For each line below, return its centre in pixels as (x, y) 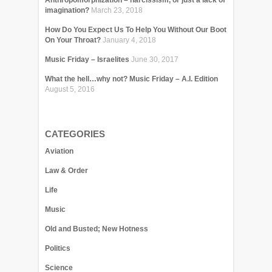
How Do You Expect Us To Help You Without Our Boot (136, 30)
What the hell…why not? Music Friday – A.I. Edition (131, 79)
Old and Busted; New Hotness (97, 229)
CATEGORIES (75, 134)
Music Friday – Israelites (87, 59)
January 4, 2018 (129, 40)
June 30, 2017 (155, 59)
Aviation (59, 151)
